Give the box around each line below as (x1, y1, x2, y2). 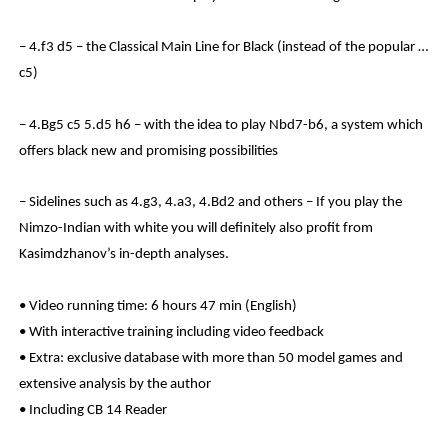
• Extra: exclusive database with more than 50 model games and (19, 350, 404, 366)
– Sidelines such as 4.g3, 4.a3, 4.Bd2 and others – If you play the (19, 195, 403, 211)
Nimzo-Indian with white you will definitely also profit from (19, 221, 374, 237)
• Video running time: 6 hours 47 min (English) (19, 298, 298, 314)
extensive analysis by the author (19, 376, 212, 392)
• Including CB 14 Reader (19, 402, 168, 418)
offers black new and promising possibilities (19, 143, 279, 159)
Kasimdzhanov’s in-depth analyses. (19, 247, 230, 263)
